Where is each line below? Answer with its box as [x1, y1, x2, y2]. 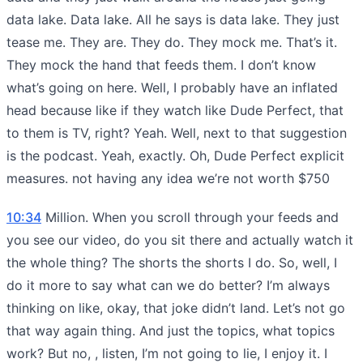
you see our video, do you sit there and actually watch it [6, 231, 353, 248]
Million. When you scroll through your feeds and [41, 208, 339, 225]
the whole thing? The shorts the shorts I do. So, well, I [6, 254, 337, 271]
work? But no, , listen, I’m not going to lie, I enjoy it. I [6, 344, 327, 361]
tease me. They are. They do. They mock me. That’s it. [6, 33, 337, 50]
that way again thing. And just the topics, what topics [6, 322, 335, 339]
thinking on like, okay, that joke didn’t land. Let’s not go [6, 299, 345, 316]
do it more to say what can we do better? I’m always [6, 276, 330, 293]
